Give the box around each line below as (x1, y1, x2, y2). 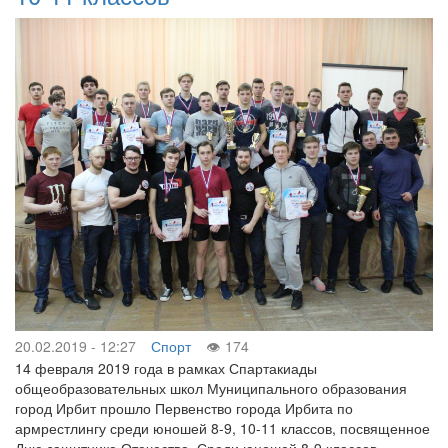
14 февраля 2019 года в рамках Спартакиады (15, 358, 317, 378)
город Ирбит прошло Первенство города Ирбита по (15, 398, 353, 418)
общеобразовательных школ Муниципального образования (15, 378, 407, 398)
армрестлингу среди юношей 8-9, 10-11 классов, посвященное (15, 418, 430, 438)
